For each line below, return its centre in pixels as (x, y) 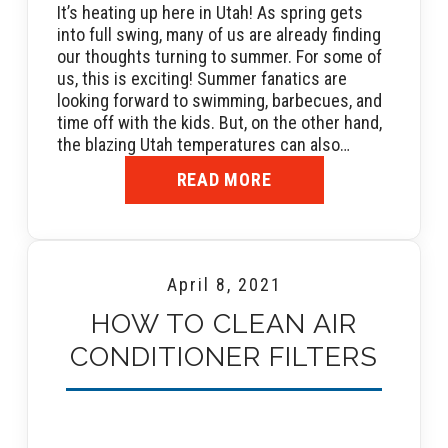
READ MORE (224, 180)
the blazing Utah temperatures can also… (203, 144)
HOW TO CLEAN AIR (224, 323)
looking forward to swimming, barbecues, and (219, 100)
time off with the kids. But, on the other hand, (219, 122)
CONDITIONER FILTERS (224, 356)
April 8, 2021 (224, 284)
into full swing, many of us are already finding (219, 34)
